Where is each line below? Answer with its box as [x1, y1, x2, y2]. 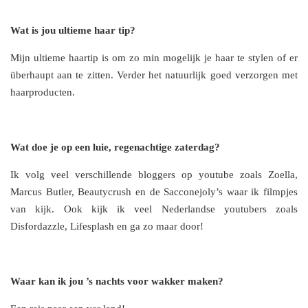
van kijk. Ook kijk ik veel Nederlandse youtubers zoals [10, 203, 298, 215]
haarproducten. [10, 87, 75, 98]
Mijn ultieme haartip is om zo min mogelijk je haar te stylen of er [10, 52, 298, 64]
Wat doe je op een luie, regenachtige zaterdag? [10, 142, 220, 153]
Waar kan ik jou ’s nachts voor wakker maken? [10, 276, 223, 287]
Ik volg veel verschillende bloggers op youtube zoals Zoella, [10, 169, 298, 181]
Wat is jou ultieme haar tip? [10, 25, 135, 36]
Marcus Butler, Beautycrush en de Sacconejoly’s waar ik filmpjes [10, 186, 298, 198]
